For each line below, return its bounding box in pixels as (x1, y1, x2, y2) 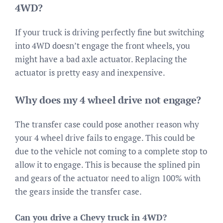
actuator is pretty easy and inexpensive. (15, 67, 165, 78)
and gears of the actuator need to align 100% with (15, 172, 201, 184)
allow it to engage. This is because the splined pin (15, 158, 200, 170)
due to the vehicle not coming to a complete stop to (15, 145, 207, 157)
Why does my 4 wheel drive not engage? (15, 93, 202, 107)
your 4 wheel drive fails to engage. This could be (15, 131, 195, 143)
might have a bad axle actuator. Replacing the (15, 53, 187, 65)
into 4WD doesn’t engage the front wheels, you (15, 40, 190, 51)
